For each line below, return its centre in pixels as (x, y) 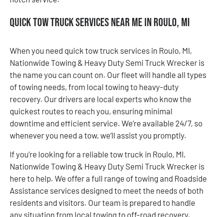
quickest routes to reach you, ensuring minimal (91, 111)
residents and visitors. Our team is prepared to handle (102, 202)
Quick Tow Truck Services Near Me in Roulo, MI (100, 23)
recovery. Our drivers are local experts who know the (101, 99)
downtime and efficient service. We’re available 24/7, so (106, 123)
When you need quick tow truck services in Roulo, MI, (101, 50)
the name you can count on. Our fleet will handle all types (108, 74)
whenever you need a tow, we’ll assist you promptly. (98, 135)
